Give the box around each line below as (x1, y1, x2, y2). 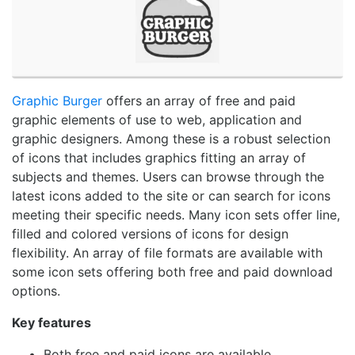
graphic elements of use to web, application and (12, 111, 302, 128)
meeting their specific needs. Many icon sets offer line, (12, 206, 340, 223)
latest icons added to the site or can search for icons (12, 187, 330, 204)
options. (12, 282, 60, 299)
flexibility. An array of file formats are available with (12, 244, 323, 261)
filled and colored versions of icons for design (12, 225, 288, 242)
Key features (12, 314, 91, 330)
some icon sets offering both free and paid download (12, 263, 333, 280)
